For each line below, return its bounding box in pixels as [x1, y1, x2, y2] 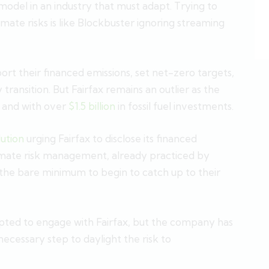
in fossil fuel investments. [115, 99, 234, 112]
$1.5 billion [68, 99, 115, 112]
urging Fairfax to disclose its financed [24, 132, 197, 145]
